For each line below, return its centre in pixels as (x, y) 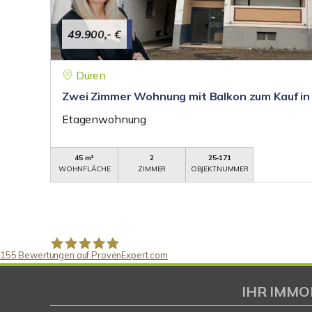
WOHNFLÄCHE (84, 169)
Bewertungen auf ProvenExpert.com (92, 255)
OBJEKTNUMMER (220, 169)
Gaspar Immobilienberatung (119, 284)
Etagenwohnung (104, 119)
